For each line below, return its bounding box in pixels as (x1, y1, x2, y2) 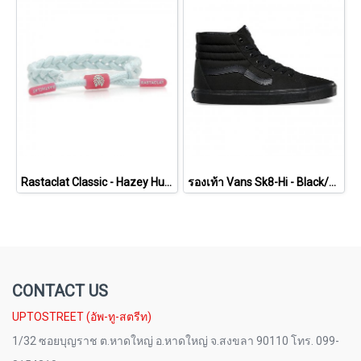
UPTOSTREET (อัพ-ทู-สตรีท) (12, 310, 151, 323)
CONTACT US (12, 281, 108, 301)
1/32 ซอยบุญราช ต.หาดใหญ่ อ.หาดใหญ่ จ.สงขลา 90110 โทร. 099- (12, 334, 339, 347)
